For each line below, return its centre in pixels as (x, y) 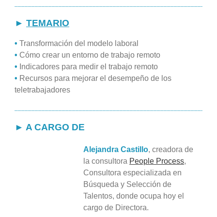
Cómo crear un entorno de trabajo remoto (90, 55)
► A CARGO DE (50, 127)
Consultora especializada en (132, 173)
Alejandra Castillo (116, 150)
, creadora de (171, 150)
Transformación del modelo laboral (79, 44)
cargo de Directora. (116, 208)
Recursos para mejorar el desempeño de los (94, 78)
